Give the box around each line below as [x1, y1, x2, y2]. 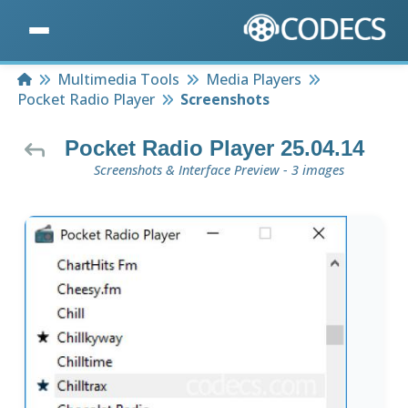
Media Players [205, 69, 301, 90]
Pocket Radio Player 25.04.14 [64, 136, 364, 161]
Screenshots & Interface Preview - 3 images [93, 161, 344, 179]
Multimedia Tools [57, 69, 180, 90]
